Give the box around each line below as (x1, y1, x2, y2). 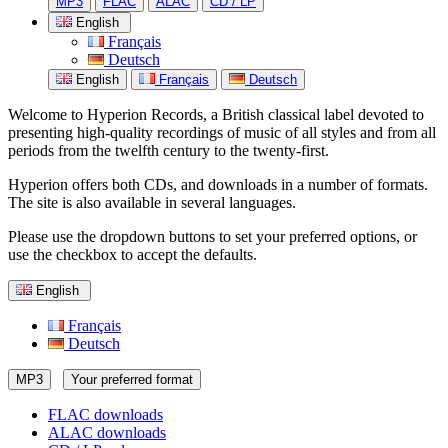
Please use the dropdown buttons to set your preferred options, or (8, 228, 417, 245)
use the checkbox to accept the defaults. (8, 246, 257, 263)
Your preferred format (71, 372, 193, 387)
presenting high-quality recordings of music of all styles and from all (8, 124, 436, 141)
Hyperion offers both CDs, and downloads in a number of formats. (8, 176, 428, 193)
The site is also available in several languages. (8, 194, 296, 211)
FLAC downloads (48, 406, 163, 423)
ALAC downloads (48, 424, 166, 441)
